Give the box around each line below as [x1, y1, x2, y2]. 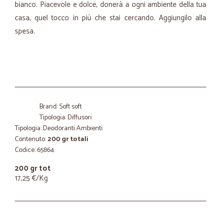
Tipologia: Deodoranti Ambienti [15, 123, 103, 134]
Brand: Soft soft [39, 101, 82, 112]
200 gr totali [47, 134, 88, 145]
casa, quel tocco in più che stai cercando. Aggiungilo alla [15, 12, 206, 24]
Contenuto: [15, 134, 47, 145]
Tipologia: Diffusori [39, 112, 92, 123]
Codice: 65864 [15, 145, 54, 156]
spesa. [15, 25, 37, 37]
